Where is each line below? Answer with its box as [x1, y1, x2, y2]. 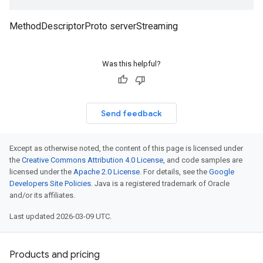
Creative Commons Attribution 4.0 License [22, 156, 163, 164]
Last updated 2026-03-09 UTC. [9, 212, 112, 221]
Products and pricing [9, 249, 100, 261]
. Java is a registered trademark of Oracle [91, 179, 230, 188]
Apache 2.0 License [73, 167, 140, 176]
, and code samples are [163, 156, 242, 164]
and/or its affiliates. [9, 191, 75, 200]
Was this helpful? [102, 59, 161, 68]
